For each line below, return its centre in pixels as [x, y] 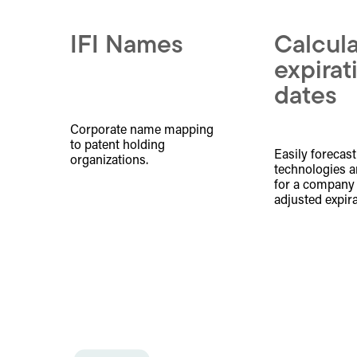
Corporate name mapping [142, 131]
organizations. [109, 161]
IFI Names [127, 47]
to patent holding [118, 146]
